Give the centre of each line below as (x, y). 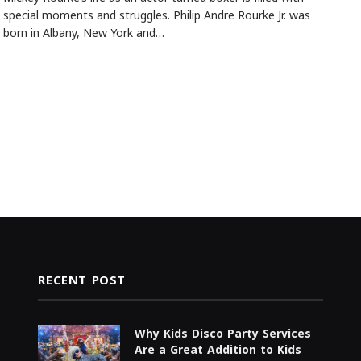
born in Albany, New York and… (83, 33)
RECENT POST (82, 280)
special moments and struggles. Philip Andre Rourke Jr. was (156, 16)
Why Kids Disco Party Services (223, 334)
